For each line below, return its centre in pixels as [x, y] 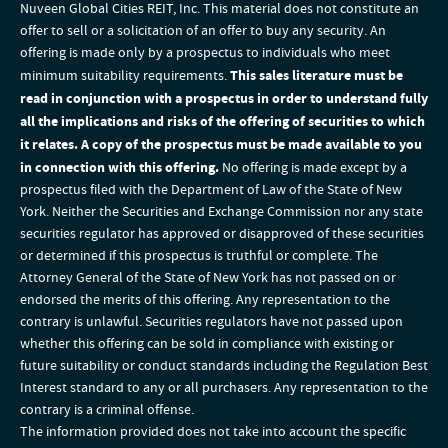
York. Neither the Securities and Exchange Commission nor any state [221, 213]
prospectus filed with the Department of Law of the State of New [211, 191]
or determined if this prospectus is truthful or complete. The [199, 257]
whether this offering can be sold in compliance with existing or [207, 345]
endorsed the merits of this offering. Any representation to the [205, 301]
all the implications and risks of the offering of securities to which [222, 121]
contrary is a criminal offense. [107, 411]
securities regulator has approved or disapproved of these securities [222, 235]
